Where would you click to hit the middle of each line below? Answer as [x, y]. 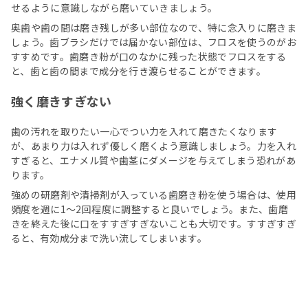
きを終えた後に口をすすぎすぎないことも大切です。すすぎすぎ [154, 224]
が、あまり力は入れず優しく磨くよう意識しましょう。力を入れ [154, 146]
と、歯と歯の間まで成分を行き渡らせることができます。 [139, 71]
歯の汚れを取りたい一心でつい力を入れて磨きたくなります [144, 132]
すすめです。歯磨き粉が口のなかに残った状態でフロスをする [149, 57]
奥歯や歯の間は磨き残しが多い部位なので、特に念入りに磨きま [154, 28]
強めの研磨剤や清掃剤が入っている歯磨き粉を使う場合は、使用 [154, 195]
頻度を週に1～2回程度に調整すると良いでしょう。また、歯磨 [150, 209]
